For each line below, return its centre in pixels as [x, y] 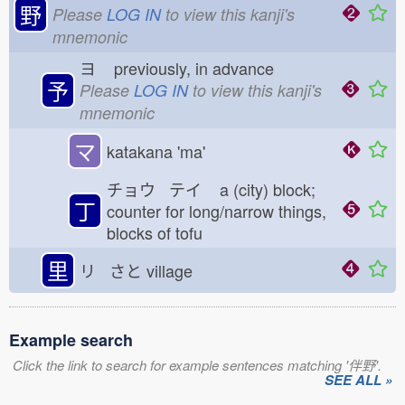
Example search [71, 340]
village [174, 270]
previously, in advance [198, 68]
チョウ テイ [161, 189]
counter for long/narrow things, [217, 211]
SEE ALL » [358, 380]
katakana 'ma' [156, 151]
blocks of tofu [161, 232]
